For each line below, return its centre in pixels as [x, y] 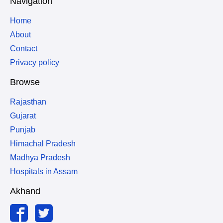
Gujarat [23, 116]
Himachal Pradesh [43, 144]
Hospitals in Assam [44, 171]
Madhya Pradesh [40, 158]
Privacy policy [35, 62]
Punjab [23, 130]
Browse [25, 82]
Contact [24, 49]
